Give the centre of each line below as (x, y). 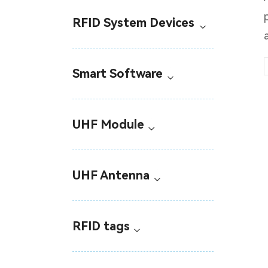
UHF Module (108, 125)
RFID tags (101, 226)
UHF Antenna (111, 176)
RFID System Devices (133, 23)
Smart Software (117, 74)
